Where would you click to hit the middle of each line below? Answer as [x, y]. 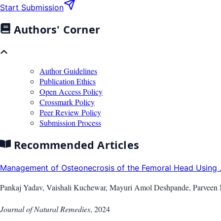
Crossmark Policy [67, 102]
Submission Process [70, 122]
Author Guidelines [68, 71]
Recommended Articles [75, 145]
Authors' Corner [55, 30]
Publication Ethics [68, 81]
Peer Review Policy [70, 112]
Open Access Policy [71, 91]
